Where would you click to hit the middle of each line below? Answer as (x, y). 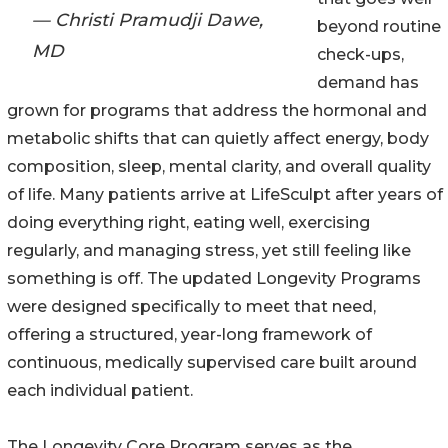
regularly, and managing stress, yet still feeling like (209, 250)
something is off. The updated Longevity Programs (214, 278)
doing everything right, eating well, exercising (188, 222)
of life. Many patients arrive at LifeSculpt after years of (225, 194)
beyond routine (379, 26)
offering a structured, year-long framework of (189, 334)
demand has (368, 82)
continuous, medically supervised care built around (212, 362)
